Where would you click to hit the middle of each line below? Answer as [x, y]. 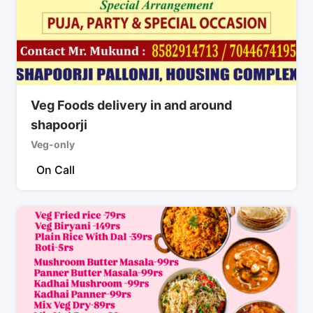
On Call [56, 169]
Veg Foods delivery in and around [131, 105]
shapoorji [59, 124]
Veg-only [53, 144]
